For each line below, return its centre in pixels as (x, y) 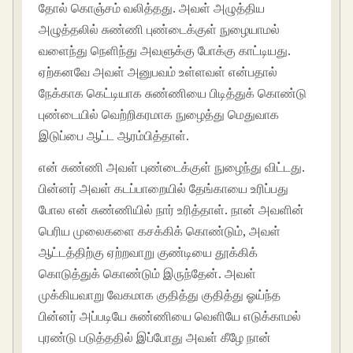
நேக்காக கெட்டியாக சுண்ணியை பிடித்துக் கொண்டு (173, 93)
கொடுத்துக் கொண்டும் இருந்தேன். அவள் (148, 273)
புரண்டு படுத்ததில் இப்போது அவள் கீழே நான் (155, 337)
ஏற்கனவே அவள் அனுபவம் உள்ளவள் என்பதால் (158, 72)
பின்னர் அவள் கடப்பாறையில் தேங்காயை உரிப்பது (164, 188)
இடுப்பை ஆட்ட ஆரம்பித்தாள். (114, 136)
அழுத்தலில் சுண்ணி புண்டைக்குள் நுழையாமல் (160, 30)
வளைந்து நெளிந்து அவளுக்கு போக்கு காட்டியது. (165, 51)
